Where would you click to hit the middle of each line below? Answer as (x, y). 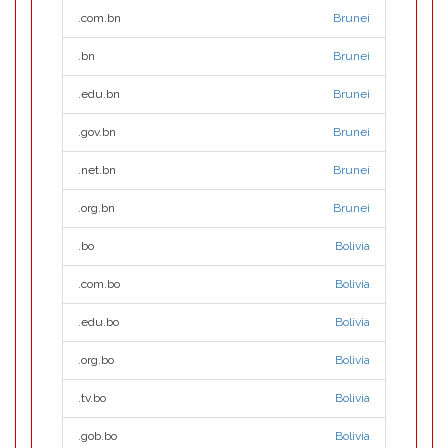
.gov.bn (97, 132)
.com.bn (99, 18)
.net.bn (97, 170)
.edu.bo (98, 322)
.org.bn (96, 208)
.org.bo (96, 360)
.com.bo (99, 284)
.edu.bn (99, 94)
